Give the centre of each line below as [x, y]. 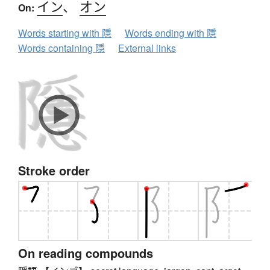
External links [147, 48]
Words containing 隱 [61, 48]
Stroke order [54, 171]
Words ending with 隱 [171, 33]
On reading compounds [86, 253]
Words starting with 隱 [65, 33]
